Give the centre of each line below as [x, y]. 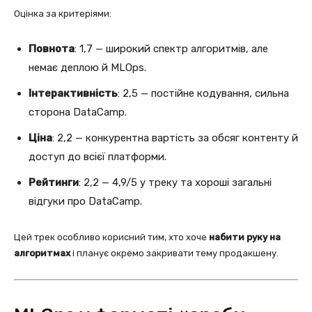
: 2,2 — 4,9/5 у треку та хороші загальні [175, 182]
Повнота [52, 48]
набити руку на [245, 237]
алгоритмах [42, 253]
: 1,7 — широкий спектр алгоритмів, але [171, 48]
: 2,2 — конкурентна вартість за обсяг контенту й [175, 138]
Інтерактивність [73, 93]
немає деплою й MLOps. [87, 67]
